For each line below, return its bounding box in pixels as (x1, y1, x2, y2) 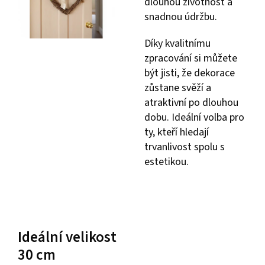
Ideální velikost (18, 226, 117, 248)
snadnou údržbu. (144, 9, 217, 24)
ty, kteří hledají (144, 124, 209, 140)
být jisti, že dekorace (144, 65, 235, 80)
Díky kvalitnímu (144, 35, 211, 51)
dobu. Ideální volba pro (144, 109, 244, 125)
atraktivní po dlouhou (144, 95, 238, 110)
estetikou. (144, 154, 189, 169)
